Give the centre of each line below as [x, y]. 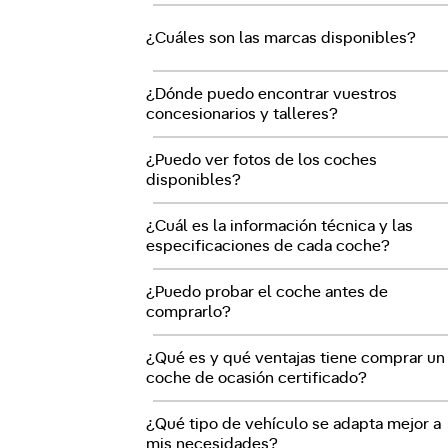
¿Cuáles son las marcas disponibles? [281, 38]
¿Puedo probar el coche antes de [267, 292]
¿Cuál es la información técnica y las [280, 226]
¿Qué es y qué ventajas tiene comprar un [296, 358]
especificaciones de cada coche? [268, 246]
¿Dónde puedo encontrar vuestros [272, 94]
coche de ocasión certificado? [257, 378]
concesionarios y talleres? [242, 114]
